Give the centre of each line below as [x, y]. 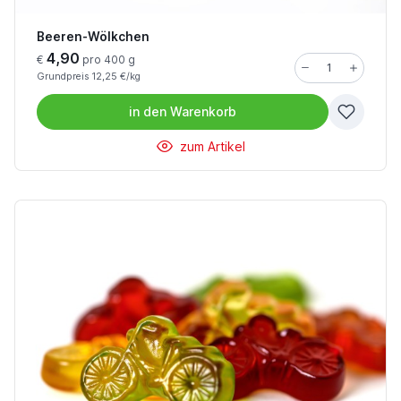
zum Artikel [210, 146]
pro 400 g [107, 60]
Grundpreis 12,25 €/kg [89, 77]
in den [148, 111]
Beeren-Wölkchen [93, 37]
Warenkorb [203, 111]
